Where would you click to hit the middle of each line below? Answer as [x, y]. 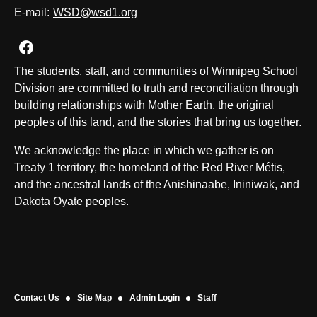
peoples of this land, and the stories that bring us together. [158, 122]
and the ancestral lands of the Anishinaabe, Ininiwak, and [157, 184]
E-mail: [32, 12]
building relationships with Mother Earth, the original [144, 105]
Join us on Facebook [97, 47]
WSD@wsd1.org [95, 12]
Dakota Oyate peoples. [71, 201]
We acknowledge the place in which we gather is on [144, 150]
